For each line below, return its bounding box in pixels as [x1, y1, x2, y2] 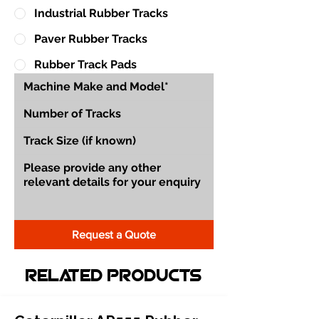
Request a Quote [72, 228, 156, 241]
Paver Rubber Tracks [34, 31, 147, 46]
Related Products [26, 268, 202, 285]
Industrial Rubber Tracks [34, 6, 168, 20]
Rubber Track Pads [34, 57, 137, 71]
